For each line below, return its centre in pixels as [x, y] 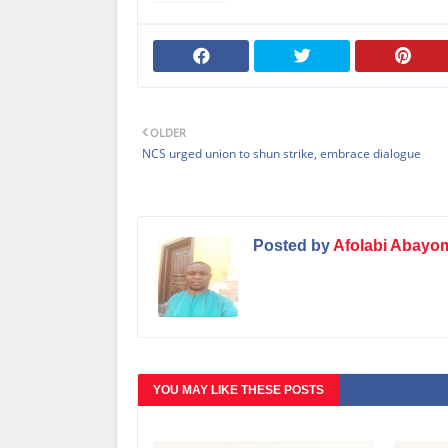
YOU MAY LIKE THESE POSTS [238, 389]
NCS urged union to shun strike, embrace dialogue [281, 153]
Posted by [291, 245]
